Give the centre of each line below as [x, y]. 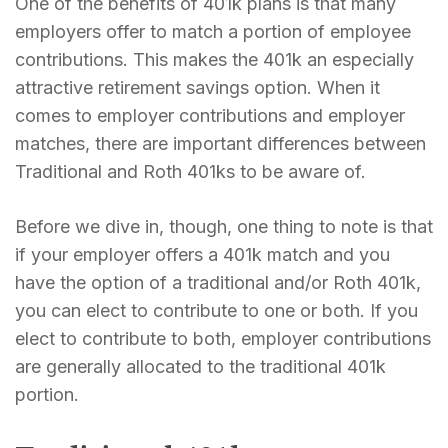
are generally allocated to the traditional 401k [200, 366]
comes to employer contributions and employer [210, 115]
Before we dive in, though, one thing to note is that [224, 226]
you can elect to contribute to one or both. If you [216, 310]
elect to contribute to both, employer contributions [223, 338]
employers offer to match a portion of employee [213, 31]
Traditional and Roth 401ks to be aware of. [190, 171]
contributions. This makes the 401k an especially [214, 59]
